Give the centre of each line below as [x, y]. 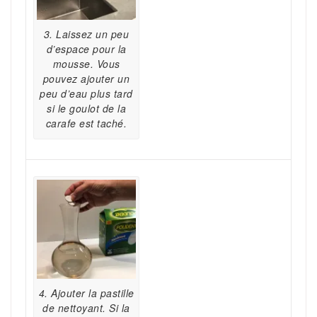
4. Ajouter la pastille [86, 293]
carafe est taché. [86, 123]
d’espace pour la [86, 49]
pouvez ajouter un [86, 79]
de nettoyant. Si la [86, 308]
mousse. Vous [86, 64]
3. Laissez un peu [86, 34]
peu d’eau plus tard [86, 94]
